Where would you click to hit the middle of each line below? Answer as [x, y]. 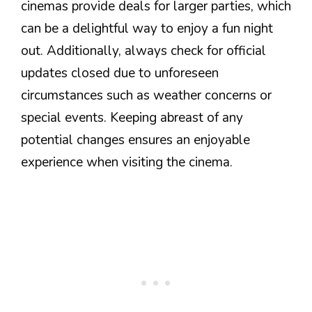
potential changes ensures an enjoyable [135, 140]
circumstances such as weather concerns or [146, 95]
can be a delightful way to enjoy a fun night [147, 28]
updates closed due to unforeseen [120, 73]
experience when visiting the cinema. [127, 162]
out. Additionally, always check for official [143, 50]
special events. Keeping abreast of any [132, 117]
